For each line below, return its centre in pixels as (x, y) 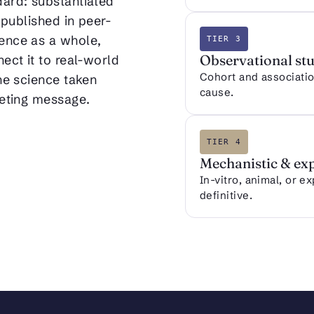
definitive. (226, 196)
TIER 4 (224, 142)
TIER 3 (224, 39)
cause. (217, 93)
